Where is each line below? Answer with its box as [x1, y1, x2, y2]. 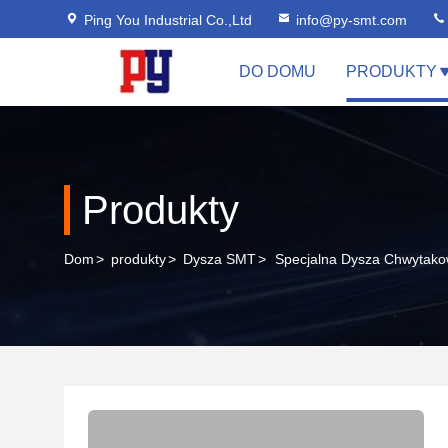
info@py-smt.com [296, 12, 407, 28]
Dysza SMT [183, 251, 256, 267]
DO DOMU [239, 63, 316, 80]
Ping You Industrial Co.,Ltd [84, 12, 252, 28]
